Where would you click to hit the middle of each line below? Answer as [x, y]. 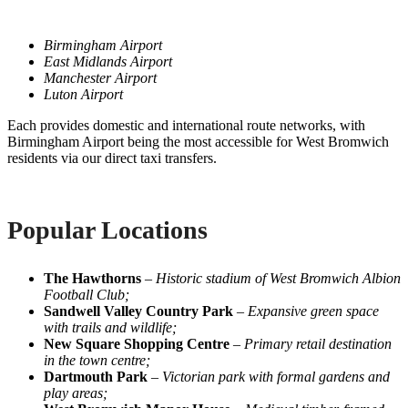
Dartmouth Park [96, 376]
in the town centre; [97, 360]
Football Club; [87, 294]
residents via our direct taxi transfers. [112, 158]
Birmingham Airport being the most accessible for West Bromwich [198, 141]
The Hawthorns [92, 278]
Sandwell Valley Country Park [138, 311]
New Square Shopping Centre [137, 343]
